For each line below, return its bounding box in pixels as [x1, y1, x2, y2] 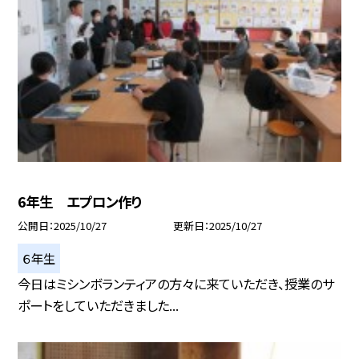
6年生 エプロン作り [18, 191, 143, 212]
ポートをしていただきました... [18, 295, 179, 315]
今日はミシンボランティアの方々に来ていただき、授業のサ [18, 273, 335, 293]
